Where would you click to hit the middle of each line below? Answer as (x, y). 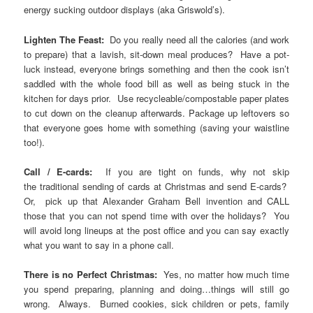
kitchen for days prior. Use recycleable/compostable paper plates (156, 98)
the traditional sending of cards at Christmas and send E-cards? (156, 186)
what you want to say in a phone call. (99, 245)
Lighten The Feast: (64, 39)
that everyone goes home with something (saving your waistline (156, 127)
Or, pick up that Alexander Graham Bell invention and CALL (156, 201)
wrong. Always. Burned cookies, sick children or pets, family (156, 303)
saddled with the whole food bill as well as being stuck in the (156, 83)
